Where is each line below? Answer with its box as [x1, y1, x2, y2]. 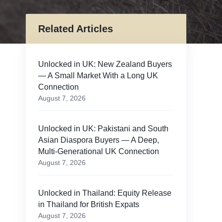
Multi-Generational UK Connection [38, 147, 159, 156]
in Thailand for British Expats [38, 200, 139, 209]
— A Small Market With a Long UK [38, 71, 158, 80]
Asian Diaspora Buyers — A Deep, [38, 136, 159, 145]
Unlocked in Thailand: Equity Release [38, 189, 171, 198]
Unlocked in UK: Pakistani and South [38, 124, 168, 133]
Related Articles [38, 23, 113, 34]
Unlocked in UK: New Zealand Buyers [38, 60, 172, 68]
